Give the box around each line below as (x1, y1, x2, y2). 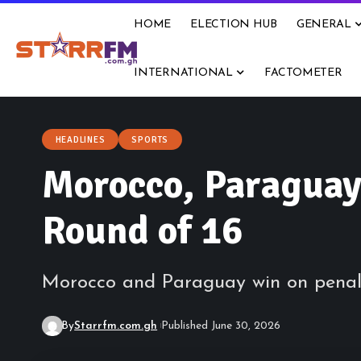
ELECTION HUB (190, 18, 277, 31)
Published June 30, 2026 (160, 320, 280, 331)
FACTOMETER (264, 66, 342, 79)
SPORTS (131, 134, 169, 145)
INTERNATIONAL (134, 66, 233, 79)
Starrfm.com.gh (74, 320, 158, 331)
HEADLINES (55, 134, 106, 145)
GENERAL (296, 18, 351, 31)
